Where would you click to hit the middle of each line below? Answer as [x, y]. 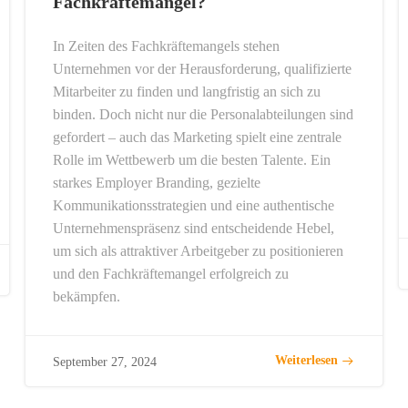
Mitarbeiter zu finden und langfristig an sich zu [186, 91]
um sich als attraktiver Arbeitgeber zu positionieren [198, 250]
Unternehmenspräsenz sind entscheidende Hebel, [193, 228]
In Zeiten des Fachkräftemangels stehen [166, 46]
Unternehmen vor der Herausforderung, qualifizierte [202, 68]
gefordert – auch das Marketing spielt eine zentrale [197, 137]
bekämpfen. [86, 296]
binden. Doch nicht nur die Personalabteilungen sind [203, 114]
